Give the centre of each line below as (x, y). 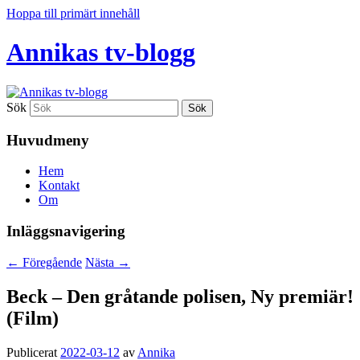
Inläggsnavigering (66, 231)
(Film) (33, 318)
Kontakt (59, 186)
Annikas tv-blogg (101, 53)
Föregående (51, 262)
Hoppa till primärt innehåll (73, 13)
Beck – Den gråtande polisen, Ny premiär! (180, 296)
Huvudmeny (48, 140)
